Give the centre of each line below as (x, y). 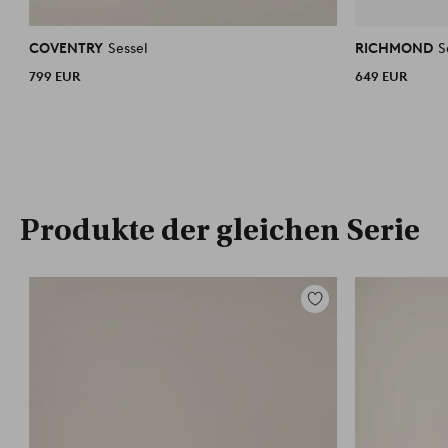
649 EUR (381, 76)
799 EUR (55, 76)
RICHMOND (396, 48)
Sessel (128, 48)
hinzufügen (337, 338)
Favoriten (331, 322)
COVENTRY (68, 48)
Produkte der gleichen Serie (220, 230)
